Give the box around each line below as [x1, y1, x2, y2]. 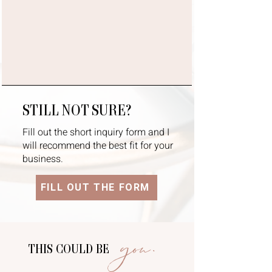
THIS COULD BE [27, 241, 112, 256]
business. [22, 152, 63, 166]
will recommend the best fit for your [22, 138, 173, 153]
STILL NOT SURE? [22, 101, 131, 119]
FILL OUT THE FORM [40, 180, 151, 195]
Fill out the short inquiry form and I [22, 125, 169, 140]
